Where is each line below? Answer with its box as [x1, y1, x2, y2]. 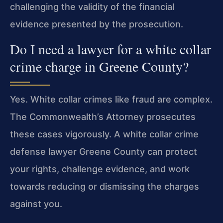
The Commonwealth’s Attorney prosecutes [10, 111, 196, 122]
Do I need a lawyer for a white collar [10, 39, 211, 58]
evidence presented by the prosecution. [10, 19, 183, 30]
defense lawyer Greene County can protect [10, 146, 197, 157]
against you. [10, 198, 62, 209]
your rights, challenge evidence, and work [10, 163, 190, 174]
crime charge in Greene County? [10, 57, 189, 76]
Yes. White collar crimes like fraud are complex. [10, 94, 213, 105]
